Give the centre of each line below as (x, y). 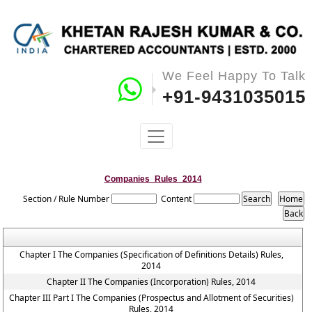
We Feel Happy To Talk (234, 76)
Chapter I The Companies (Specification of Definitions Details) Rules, (151, 255)
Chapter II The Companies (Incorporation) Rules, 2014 (151, 282)
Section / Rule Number (66, 199)
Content (177, 199)
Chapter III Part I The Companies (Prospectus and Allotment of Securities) (151, 298)
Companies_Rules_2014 (153, 179)
